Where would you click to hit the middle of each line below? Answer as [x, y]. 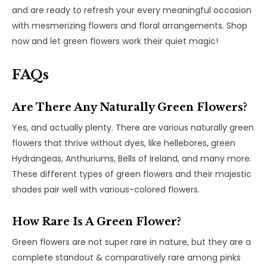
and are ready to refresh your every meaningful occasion [132, 10]
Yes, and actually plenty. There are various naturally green [133, 128]
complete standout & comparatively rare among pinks [126, 258]
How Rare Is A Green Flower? [98, 222]
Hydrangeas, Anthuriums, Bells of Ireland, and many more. [132, 159]
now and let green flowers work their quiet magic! [115, 41]
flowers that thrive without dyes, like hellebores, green [124, 143]
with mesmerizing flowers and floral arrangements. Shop [130, 26]
